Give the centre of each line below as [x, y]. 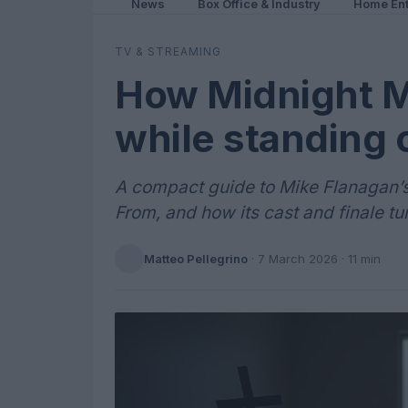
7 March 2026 [298, 258]
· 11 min [359, 258]
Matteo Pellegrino [196, 258]
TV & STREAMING [168, 51]
